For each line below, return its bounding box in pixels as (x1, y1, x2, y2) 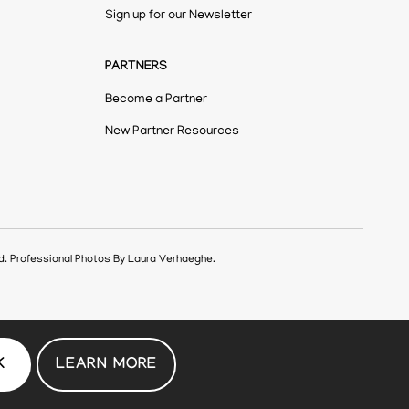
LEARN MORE (55, 356, 158, 374)
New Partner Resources (105, 125, 239, 140)
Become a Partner (105, 93, 207, 108)
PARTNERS (105, 60, 167, 76)
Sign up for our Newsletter (105, 8, 252, 23)
